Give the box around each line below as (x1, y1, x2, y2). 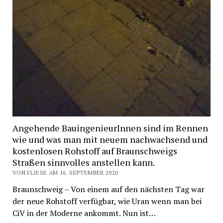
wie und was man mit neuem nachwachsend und (12, 133, 208, 146)
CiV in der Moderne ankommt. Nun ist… (12, 208, 156, 219)
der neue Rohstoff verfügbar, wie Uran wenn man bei (12, 196, 202, 207)
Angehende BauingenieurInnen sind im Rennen (12, 122, 208, 134)
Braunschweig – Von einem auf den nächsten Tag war (12, 184, 205, 195)
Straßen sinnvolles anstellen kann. (12, 156, 155, 169)
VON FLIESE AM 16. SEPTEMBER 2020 (12, 169, 118, 177)
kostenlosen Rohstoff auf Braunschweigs (12, 145, 177, 157)
